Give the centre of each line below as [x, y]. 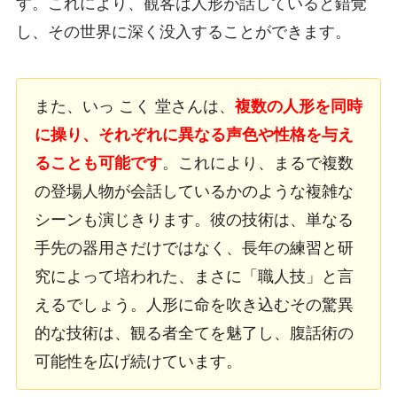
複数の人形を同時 [298, 106]
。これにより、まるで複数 [257, 163]
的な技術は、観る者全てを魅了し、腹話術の [194, 333]
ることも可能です [98, 163]
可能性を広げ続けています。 [138, 361]
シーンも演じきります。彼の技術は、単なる [194, 219]
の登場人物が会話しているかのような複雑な [194, 191]
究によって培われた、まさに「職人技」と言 [194, 276]
